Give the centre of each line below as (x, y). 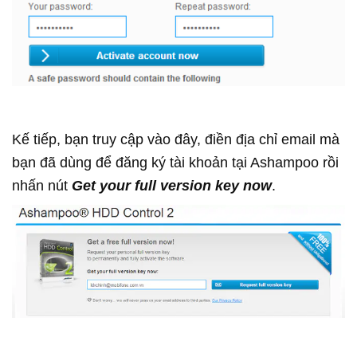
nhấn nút (42, 186)
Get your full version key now (172, 186)
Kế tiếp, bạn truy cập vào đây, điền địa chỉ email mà (176, 140)
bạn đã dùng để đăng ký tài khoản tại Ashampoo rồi (175, 163)
